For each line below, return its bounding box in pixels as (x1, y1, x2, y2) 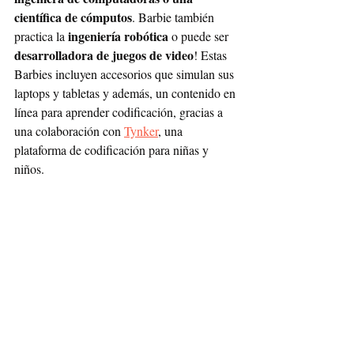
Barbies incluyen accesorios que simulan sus (14, 65, 237, 82)
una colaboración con (14, 122, 124, 139)
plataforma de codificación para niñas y (14, 141, 212, 158)
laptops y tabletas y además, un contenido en (14, 84, 239, 101)
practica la (14, 27, 68, 44)
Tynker (124, 122, 158, 139)
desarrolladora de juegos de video (14, 45, 194, 64)
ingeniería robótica (68, 26, 168, 45)
